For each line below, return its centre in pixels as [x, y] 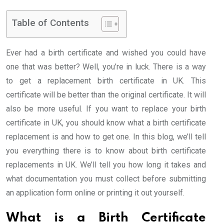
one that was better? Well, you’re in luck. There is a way [106, 67]
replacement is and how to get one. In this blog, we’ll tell [106, 137]
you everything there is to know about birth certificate [106, 151]
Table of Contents [50, 23]
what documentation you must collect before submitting [106, 179]
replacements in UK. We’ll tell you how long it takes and [106, 165]
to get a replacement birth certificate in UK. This [106, 81]
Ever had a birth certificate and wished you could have [106, 53]
